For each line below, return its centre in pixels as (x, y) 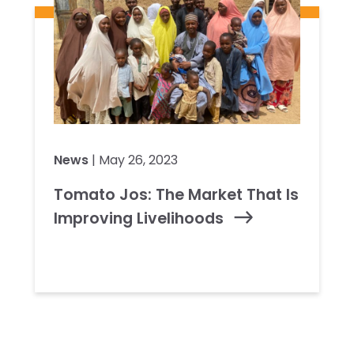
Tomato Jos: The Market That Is (176, 194)
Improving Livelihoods (139, 218)
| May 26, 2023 (133, 160)
